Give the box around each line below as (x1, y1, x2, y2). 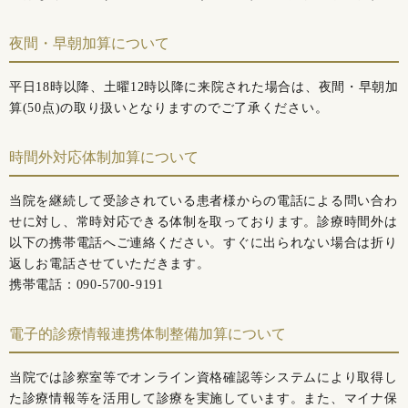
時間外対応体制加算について (9, 149, 199, 165)
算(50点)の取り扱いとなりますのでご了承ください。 (9, 101, 329, 115)
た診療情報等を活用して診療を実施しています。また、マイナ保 (9, 392, 398, 405)
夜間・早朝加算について (9, 36, 169, 51)
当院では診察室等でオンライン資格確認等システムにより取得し (9, 371, 398, 384)
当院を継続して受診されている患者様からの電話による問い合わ (9, 194, 398, 208)
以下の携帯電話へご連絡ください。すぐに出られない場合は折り (9, 236, 398, 250)
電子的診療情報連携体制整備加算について (9, 326, 286, 342)
